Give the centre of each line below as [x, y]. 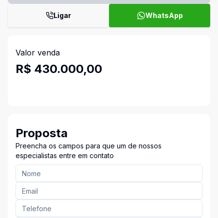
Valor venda [38, 53]
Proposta [42, 133]
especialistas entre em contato [65, 155]
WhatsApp [164, 15]
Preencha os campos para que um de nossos [89, 146]
